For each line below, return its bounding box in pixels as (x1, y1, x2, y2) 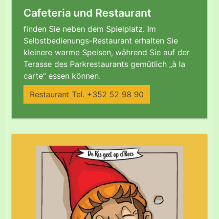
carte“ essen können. (23, 71, 101, 81)
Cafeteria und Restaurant (23, 6, 151, 20)
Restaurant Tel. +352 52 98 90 (30, 89, 144, 99)
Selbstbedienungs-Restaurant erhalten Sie (23, 36, 178, 46)
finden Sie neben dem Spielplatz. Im (23, 24, 156, 34)
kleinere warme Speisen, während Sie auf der (23, 47, 190, 58)
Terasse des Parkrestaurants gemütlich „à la (23, 59, 185, 69)
